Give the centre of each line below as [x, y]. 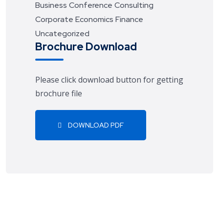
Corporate [54, 19]
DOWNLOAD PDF [95, 125]
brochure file [59, 93]
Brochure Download [86, 47]
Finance [129, 19]
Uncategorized [62, 33]
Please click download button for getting [109, 80]
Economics [94, 19]
